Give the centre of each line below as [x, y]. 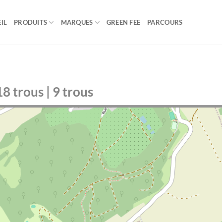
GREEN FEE [123, 22]
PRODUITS [31, 22]
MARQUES [77, 22]
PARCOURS [165, 22]
